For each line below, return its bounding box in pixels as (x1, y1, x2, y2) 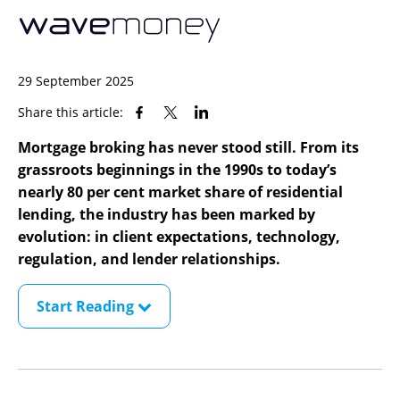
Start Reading (37, 296, 137, 317)
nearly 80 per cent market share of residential (18, 182, 343, 203)
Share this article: (18, 104, 123, 121)
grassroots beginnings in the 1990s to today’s (18, 160, 337, 180)
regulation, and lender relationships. (18, 249, 280, 270)
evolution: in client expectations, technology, (18, 227, 340, 247)
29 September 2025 (18, 72, 134, 90)
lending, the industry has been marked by (18, 204, 315, 225)
